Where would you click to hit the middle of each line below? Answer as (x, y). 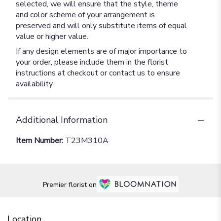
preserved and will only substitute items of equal (101, 26)
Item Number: (40, 141)
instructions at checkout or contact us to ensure (98, 73)
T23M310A (87, 141)
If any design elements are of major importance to (101, 51)
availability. (35, 84)
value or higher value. (52, 37)
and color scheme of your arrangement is (85, 15)
